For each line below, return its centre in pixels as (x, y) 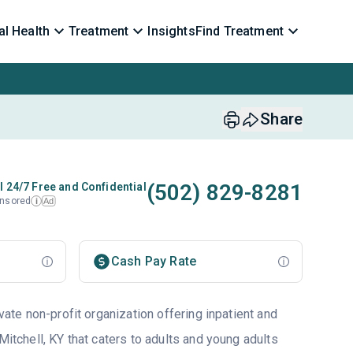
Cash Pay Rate (154, 261)
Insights (171, 31)
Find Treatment (239, 31)
